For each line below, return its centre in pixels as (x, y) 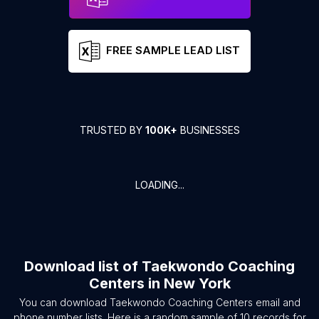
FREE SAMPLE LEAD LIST (173, 51)
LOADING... (159, 185)
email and (276, 302)
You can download (64, 302)
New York (197, 283)
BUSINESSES (208, 130)
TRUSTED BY (112, 130)
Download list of (83, 266)
